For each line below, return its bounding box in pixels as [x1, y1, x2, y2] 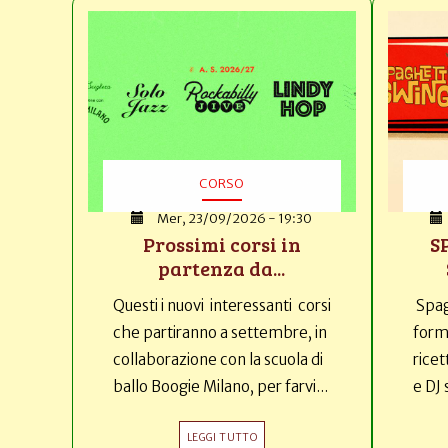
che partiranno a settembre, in [113, 322, 327, 342]
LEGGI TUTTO [187, 430, 257, 444]
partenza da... [158, 253, 286, 282]
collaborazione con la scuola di [113, 349, 323, 369]
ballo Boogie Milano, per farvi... [113, 376, 328, 396]
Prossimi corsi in [142, 229, 301, 258]
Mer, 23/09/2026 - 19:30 [157, 209, 313, 227]
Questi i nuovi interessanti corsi [113, 295, 331, 315]
